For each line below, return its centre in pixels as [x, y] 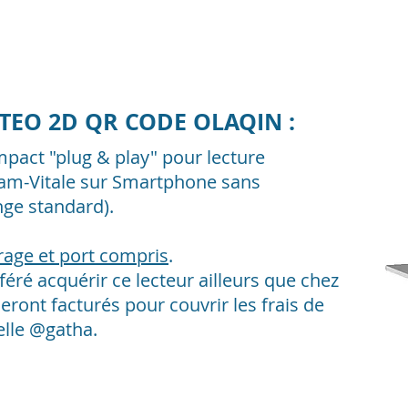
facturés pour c [115, 305]
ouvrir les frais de [251, 305]
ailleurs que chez [269, 280]
